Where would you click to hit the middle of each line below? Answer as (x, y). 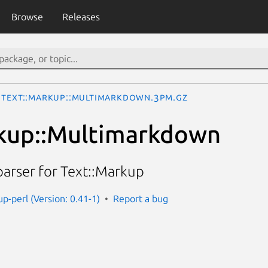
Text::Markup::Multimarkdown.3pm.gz (95, 97)
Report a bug (141, 198)
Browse (27, 17)
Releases (81, 17)
